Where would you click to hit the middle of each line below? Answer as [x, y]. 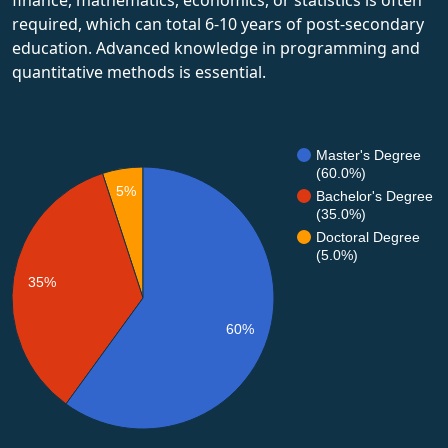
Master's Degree [368, 154]
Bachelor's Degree [374, 195]
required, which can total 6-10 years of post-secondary [218, 23]
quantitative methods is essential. [139, 71]
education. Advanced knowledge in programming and [216, 47]
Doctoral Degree [368, 236]
